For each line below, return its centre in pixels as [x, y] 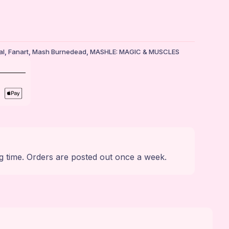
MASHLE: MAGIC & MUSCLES [134, 52]
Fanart [18, 52]
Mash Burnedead [59, 52]
